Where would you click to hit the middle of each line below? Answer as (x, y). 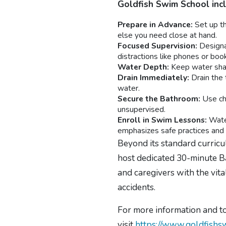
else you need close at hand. (167, 35)
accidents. (137, 187)
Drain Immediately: (155, 77)
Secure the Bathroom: (159, 99)
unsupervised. (142, 109)
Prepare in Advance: (155, 24)
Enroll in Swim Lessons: (163, 120)
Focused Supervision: (158, 46)
